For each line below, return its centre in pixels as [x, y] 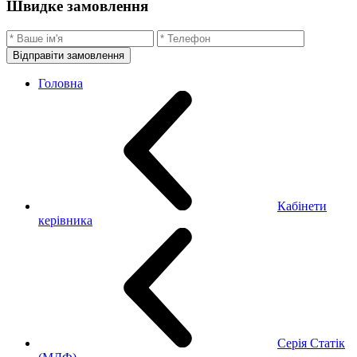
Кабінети [302, 206]
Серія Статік [311, 343]
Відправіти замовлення [69, 55]
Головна [61, 83]
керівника [65, 220]
